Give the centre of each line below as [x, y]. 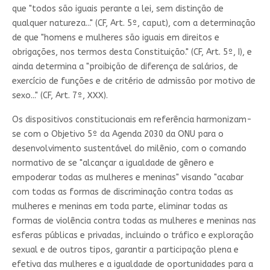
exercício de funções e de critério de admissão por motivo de [133, 81]
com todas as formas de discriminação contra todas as [122, 192]
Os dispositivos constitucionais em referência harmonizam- [132, 119]
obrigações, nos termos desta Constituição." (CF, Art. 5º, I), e [132, 52]
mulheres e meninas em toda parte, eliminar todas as [120, 206]
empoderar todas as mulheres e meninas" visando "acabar [127, 177]
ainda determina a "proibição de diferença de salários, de [125, 66]
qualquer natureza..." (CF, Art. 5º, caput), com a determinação [133, 23]
